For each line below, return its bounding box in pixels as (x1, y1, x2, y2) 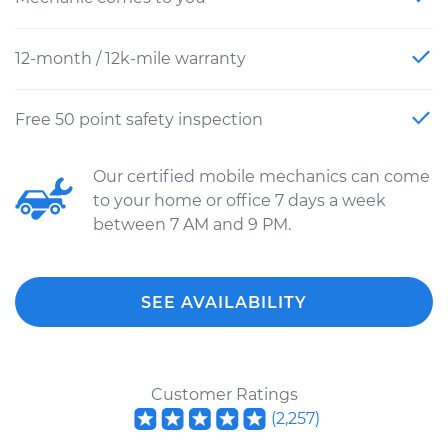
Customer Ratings (150, 385, 298, 404)
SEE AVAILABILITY (141, 293, 307, 312)
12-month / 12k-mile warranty (15, 49, 246, 68)
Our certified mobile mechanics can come (93, 167, 430, 186)
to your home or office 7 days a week (93, 191, 386, 210)
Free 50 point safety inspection (15, 110, 263, 129)
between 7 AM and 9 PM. (93, 215, 291, 234)
